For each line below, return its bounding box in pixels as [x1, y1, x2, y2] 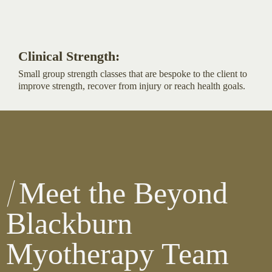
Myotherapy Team [6, 236, 229, 271]
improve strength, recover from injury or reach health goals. [18, 80, 245, 91]
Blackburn [6, 206, 132, 240]
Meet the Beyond [19, 175, 228, 210]
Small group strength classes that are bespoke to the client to [18, 68, 247, 79]
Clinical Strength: [18, 48, 120, 64]
